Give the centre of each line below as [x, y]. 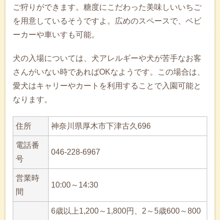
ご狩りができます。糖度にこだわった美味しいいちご [107, 7]
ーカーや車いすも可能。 [56, 35]
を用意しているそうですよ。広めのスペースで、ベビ [107, 21]
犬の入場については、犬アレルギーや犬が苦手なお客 [107, 58]
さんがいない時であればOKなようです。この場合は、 [109, 72]
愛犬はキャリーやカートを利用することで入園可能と [107, 86]
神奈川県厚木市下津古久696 [101, 126]
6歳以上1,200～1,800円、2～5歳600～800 [126, 211]
